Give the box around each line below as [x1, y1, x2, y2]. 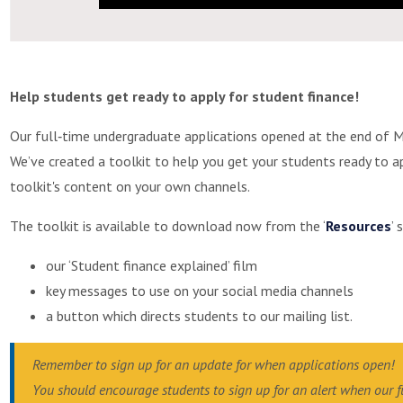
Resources [326, 216, 391, 235]
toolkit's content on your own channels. [10, 176, 250, 195]
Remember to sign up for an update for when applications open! [32, 354, 394, 373]
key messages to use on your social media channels [46, 281, 354, 300]
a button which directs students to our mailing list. [46, 306, 353, 325]
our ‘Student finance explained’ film [46, 255, 257, 274]
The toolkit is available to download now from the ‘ [10, 216, 326, 235]
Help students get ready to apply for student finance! [10, 86, 359, 105]
